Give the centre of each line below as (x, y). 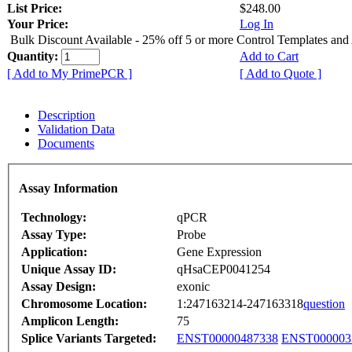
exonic (193, 287)
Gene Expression (219, 252)
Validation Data (76, 129)
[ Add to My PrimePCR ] (70, 73)
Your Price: (38, 24)
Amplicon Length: (70, 321)
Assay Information (68, 189)
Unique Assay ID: (69, 269)
